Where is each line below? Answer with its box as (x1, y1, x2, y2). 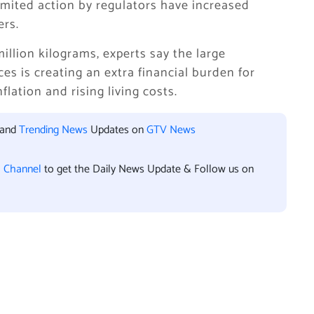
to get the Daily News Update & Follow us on (44, 160, 254, 179)
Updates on (88, 121, 146, 139)
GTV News (146, 121, 196, 139)
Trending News (19, 121, 88, 139)
